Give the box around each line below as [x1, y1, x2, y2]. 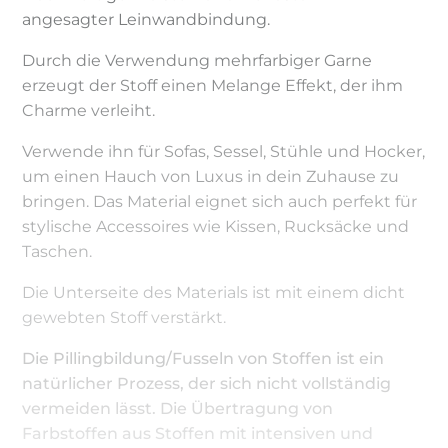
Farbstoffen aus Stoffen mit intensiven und [22, 423, 374, 443]
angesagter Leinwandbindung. [22, 9, 271, 29]
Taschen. [22, 241, 93, 261]
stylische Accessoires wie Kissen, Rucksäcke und [22, 216, 410, 236]
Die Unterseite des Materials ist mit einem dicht [22, 282, 406, 302]
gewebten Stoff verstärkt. [22, 307, 227, 327]
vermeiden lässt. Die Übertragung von [22, 398, 334, 418]
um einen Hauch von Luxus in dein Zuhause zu [22, 166, 400, 186]
